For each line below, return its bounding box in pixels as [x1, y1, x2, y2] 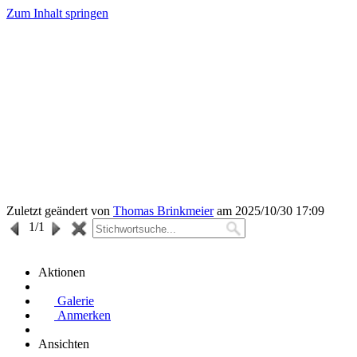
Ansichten [38, 337, 89, 351]
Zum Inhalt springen [6, 6, 108, 20]
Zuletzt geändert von [6, 204, 113, 218]
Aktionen [38, 265, 85, 279]
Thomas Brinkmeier [113, 204, 214, 218]
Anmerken [54, 308, 111, 322]
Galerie [54, 294, 94, 308]
